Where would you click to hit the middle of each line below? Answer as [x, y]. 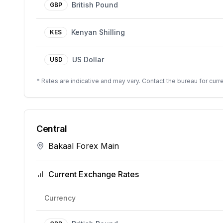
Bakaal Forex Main [84, 146]
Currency [60, 198]
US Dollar [88, 59]
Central [52, 129]
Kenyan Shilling [98, 32]
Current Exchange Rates [94, 174]
